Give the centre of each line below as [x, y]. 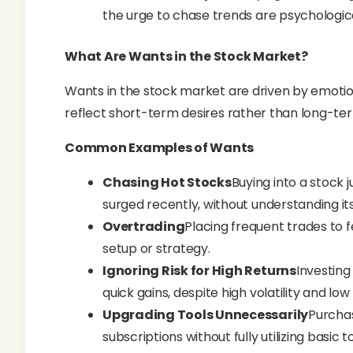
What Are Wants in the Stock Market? [186, 56]
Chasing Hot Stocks [167, 182]
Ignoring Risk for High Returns [199, 271]
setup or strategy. [156, 249]
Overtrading [144, 227]
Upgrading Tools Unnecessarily [206, 315]
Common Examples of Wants [160, 148]
